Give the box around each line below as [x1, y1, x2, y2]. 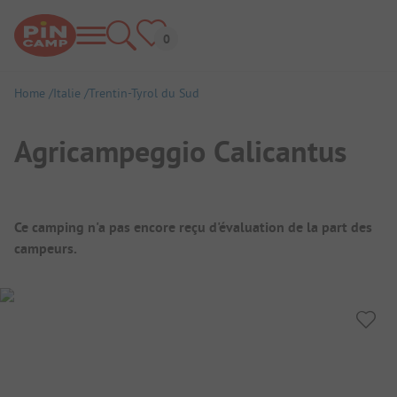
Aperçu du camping [14, 200, 203, 231]
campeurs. [14, 238, 77, 258]
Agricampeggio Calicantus [14, 131, 346, 171]
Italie [53, 85, 81, 101]
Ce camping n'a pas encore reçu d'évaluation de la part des [14, 217, 372, 237]
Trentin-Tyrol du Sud [89, 85, 199, 101]
